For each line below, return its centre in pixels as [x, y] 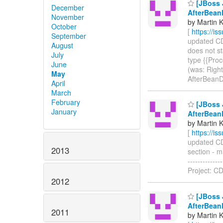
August [62, 46]
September [69, 36]
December [68, 8]
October [64, 27]
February [66, 102]
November [68, 17]
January [64, 112]
